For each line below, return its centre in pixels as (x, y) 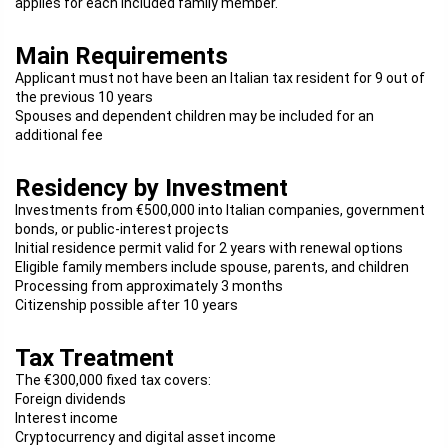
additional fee (59, 135)
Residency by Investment (151, 188)
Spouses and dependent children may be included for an (194, 116)
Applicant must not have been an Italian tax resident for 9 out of (220, 78)
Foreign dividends (70, 399)
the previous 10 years (84, 97)
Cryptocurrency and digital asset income (145, 437)
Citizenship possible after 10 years (126, 305)
